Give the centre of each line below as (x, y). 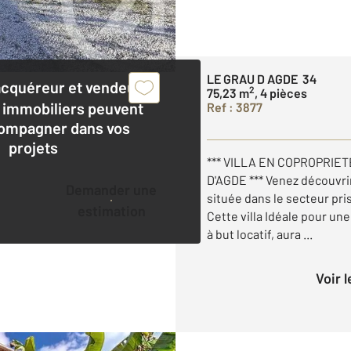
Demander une (71, 189)
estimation (111, 210)
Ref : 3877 (235, 107)
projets (34, 147)
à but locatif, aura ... (260, 233)
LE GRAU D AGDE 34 (262, 78)
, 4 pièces (281, 92)
